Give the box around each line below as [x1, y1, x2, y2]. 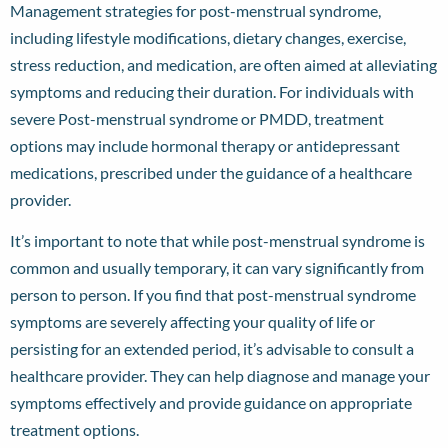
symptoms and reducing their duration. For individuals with [10, 81, 414, 101]
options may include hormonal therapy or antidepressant [10, 135, 400, 155]
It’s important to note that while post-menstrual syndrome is [10, 230, 425, 250]
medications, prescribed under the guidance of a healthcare [10, 162, 412, 182]
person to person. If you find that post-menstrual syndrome [10, 284, 416, 304]
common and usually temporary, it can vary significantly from [10, 257, 424, 277]
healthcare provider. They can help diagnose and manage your [10, 365, 430, 385]
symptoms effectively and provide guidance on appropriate [10, 392, 412, 412]
